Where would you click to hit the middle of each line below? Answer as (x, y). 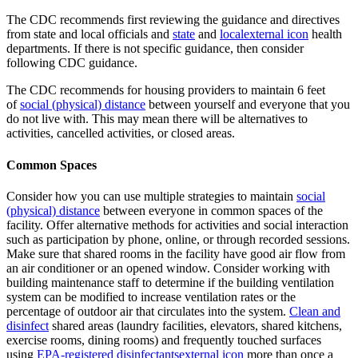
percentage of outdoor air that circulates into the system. (148, 311)
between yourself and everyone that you (248, 105)
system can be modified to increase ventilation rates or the (151, 296)
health (325, 34)
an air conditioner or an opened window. (110, 268)
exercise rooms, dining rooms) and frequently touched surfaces (164, 340)
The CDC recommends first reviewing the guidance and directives (173, 20)
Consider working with (272, 268)
